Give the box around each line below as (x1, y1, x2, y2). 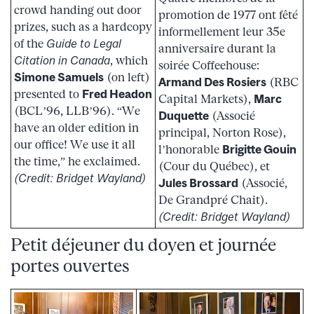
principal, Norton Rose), (158, 125, 286, 139)
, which (110, 53, 148, 68)
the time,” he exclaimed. (14, 154, 143, 169)
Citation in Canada (14, 53, 110, 68)
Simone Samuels (14, 70, 104, 85)
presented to (14, 87, 82, 102)
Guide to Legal (46, 36, 121, 51)
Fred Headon (82, 87, 152, 102)
